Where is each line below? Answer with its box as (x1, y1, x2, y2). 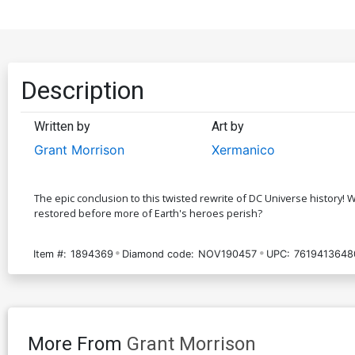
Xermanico (211, 141, 275, 158)
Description (21, 74, 144, 105)
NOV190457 (198, 247, 258, 260)
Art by (211, 118, 244, 134)
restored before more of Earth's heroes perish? (34, 205, 262, 220)
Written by (34, 118, 90, 134)
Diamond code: (122, 247, 195, 260)
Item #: (33, 247, 67, 260)
